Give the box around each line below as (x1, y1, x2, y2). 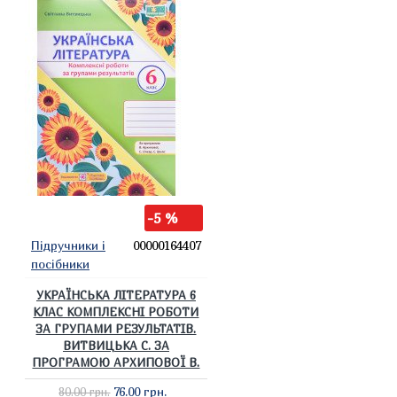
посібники (31, 256, 90, 271)
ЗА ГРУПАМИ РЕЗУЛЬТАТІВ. (35, 322, 197, 336)
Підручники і (31, 237, 105, 253)
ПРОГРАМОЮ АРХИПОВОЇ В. (32, 355, 200, 370)
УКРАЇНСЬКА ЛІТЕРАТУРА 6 (35, 288, 196, 302)
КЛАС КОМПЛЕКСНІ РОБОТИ (33, 305, 199, 319)
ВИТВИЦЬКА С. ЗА (62, 339, 169, 353)
